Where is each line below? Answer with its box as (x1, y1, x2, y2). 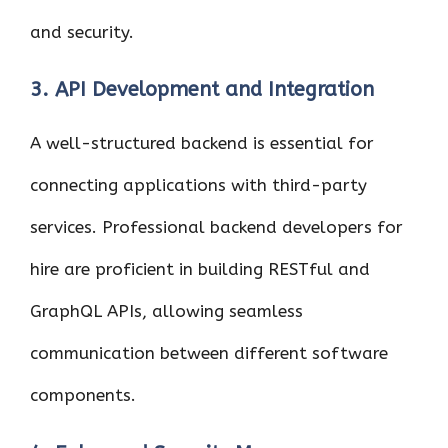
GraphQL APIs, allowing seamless (30, 301, 303, 321)
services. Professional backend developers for (30, 217, 403, 237)
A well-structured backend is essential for (30, 133, 374, 153)
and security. (30, 21, 134, 42)
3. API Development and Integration (30, 78, 374, 101)
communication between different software (30, 343, 388, 363)
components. (30, 385, 136, 405)
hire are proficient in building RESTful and (30, 259, 370, 279)
